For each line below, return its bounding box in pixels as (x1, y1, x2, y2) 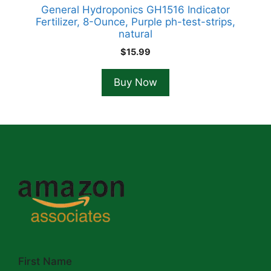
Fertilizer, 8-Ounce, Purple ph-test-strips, (36, 15, 235, 28)
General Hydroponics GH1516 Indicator (41, 3, 230, 16)
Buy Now (114, 76, 157, 88)
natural (119, 27, 152, 40)
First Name (18, 255, 72, 267)
